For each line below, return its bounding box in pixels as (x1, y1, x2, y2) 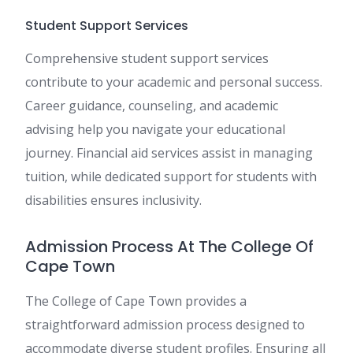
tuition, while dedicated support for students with (25, 168, 317, 186)
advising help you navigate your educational (25, 121, 285, 139)
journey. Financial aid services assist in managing (25, 144, 313, 162)
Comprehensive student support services (25, 50, 269, 68)
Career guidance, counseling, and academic (25, 97, 278, 115)
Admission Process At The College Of (25, 236, 314, 258)
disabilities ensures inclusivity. (25, 191, 202, 210)
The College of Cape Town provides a (25, 292, 247, 310)
